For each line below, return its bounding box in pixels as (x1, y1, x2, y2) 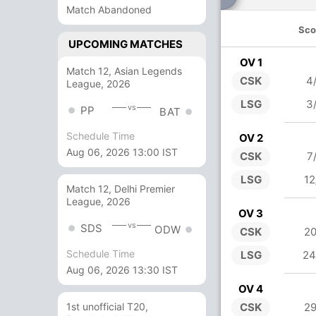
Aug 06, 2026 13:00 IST (66, 146, 178, 159)
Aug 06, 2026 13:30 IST (66, 264, 178, 276)
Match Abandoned (66, 4, 152, 16)
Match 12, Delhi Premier (66, 183, 175, 195)
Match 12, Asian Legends (66, 65, 182, 77)
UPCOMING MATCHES (68, 37, 183, 51)
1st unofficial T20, (66, 300, 148, 313)
